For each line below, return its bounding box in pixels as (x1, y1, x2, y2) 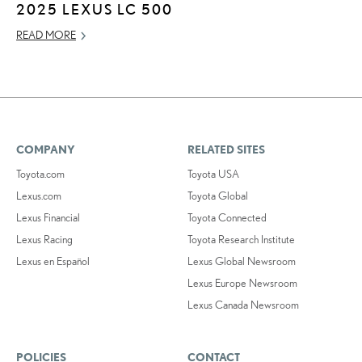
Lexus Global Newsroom (187, 254, 297, 267)
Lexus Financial (16, 210, 80, 224)
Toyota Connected (187, 210, 267, 224)
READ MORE (16, 27, 76, 41)
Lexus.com (16, 188, 61, 202)
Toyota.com (16, 166, 65, 180)
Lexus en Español (16, 254, 90, 267)
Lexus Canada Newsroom (187, 297, 300, 311)
